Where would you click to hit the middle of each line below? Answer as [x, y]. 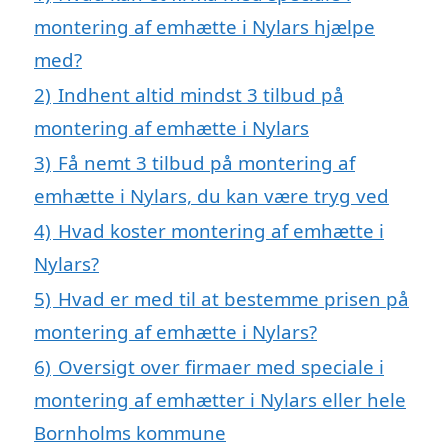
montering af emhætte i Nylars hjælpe [204, 26]
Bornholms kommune [130, 432]
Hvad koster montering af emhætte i [221, 230]
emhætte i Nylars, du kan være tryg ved [211, 195]
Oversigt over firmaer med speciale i [221, 366]
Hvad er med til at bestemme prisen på [233, 298]
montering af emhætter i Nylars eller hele [220, 399]
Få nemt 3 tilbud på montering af [206, 162]
